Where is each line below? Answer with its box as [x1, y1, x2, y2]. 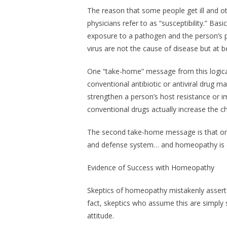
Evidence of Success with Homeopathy [87, 163, 214, 173]
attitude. [87, 211, 114, 221]
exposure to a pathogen [87, 31, 168, 41]
